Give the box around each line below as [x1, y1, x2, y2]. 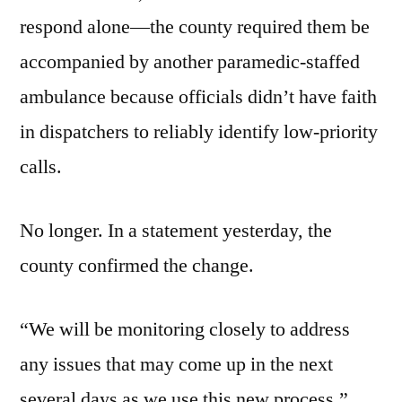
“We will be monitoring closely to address [20, 317, 350, 343]
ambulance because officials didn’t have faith [20, 84, 377, 110]
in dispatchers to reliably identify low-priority [20, 119, 378, 145]
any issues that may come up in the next [20, 352, 333, 378]
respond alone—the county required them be [20, 14, 370, 40]
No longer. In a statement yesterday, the [20, 218, 332, 244]
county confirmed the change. [20, 253, 254, 279]
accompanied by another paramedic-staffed [20, 49, 360, 75]
